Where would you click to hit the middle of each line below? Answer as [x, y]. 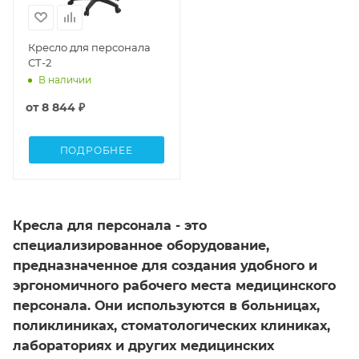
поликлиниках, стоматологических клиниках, [171, 325]
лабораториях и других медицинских [143, 345]
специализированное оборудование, [141, 245]
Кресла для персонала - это [110, 225]
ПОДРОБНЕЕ [96, 150]
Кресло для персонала [89, 47]
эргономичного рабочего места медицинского [174, 285]
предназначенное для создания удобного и [165, 265]
